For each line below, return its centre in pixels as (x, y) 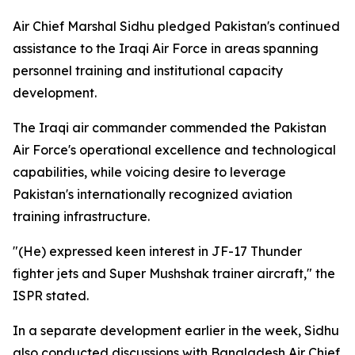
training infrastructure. (81, 216)
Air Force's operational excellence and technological (174, 150)
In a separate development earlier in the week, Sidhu (176, 330)
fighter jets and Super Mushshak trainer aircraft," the (174, 273)
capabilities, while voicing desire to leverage (149, 172)
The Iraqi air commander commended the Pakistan (170, 128)
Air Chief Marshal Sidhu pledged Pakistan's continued (176, 26)
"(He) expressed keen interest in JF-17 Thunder (157, 251)
